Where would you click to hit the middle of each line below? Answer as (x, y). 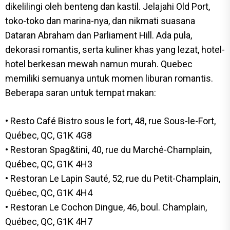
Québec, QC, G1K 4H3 (49, 164)
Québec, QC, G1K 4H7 (49, 221)
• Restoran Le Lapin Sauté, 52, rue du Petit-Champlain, (113, 178)
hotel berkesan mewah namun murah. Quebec (99, 64)
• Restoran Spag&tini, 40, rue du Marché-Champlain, (108, 149)
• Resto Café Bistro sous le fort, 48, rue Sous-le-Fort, (110, 121)
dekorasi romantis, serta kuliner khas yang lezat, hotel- (115, 49)
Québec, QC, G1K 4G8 (49, 135)
